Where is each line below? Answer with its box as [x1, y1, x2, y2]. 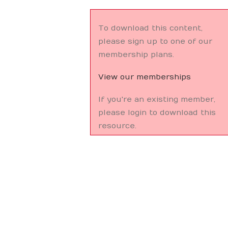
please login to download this [98, 108, 216, 117]
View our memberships [98, 72, 191, 81]
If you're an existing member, [98, 95, 215, 104]
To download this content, [98, 23, 203, 33]
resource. [98, 121, 136, 130]
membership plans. [98, 50, 174, 59]
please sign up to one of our [98, 37, 212, 46]
